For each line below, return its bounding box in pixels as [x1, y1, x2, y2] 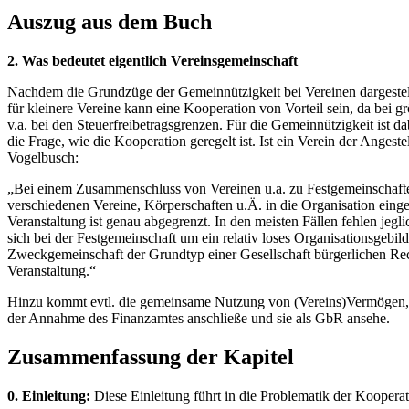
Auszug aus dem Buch [7, 10, 212, 35]
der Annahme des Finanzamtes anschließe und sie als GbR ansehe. [7, 310, 390, 327]
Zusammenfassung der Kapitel [7, 344, 294, 369]
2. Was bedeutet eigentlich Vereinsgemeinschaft [7, 53, 298, 69]
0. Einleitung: [7, 387, 90, 404]
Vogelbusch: [7, 150, 79, 166]
